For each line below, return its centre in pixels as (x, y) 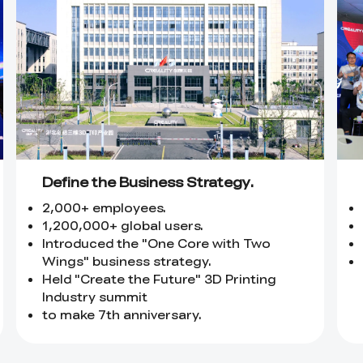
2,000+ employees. (104, 207)
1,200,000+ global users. (123, 225)
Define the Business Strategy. (148, 182)
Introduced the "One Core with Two (156, 243)
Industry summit (95, 297)
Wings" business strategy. (127, 261)
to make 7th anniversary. (122, 314)
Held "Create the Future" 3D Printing (159, 279)
